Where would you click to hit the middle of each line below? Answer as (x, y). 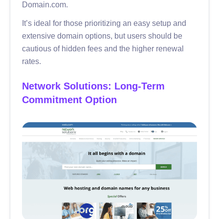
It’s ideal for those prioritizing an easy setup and (104, 23)
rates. (32, 61)
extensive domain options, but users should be (102, 35)
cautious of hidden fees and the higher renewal (103, 48)
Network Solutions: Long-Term (93, 86)
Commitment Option (69, 99)
